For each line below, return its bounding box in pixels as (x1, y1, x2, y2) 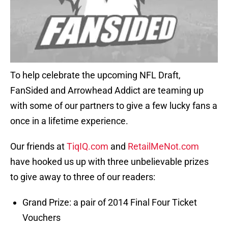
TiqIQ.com (67, 141, 108, 152)
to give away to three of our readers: (10, 172, 155, 183)
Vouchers (22, 212, 61, 223)
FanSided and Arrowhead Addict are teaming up (10, 85, 204, 96)
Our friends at (10, 141, 67, 152)
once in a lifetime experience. (10, 116, 128, 127)
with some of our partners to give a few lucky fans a (10, 100, 217, 111)
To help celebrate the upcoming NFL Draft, (10, 70, 181, 81)
